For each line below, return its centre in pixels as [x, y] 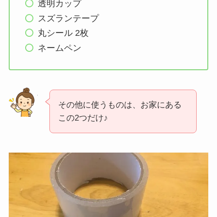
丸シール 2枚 [63, 33]
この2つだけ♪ [83, 118]
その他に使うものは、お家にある [120, 105]
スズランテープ [69, 18]
